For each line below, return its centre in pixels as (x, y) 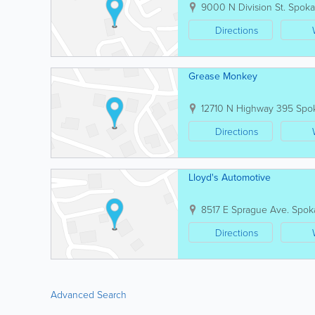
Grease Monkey (223, 76)
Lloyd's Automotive (230, 177)
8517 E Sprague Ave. (245, 209)
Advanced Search (89, 294)
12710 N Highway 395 (247, 108)
